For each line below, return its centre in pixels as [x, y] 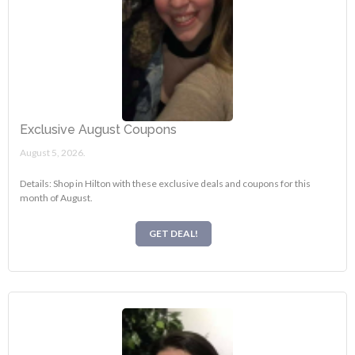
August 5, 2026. [53, 152]
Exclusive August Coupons [99, 129]
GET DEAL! [174, 234]
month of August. [57, 197]
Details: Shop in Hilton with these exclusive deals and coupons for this [166, 183]
